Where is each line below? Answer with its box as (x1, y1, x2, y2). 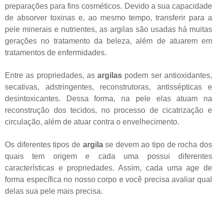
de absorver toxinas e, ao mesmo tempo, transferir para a (5, 13, 212, 22)
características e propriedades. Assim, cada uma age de (5, 163, 212, 172)
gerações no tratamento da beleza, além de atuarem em (5, 36, 212, 45)
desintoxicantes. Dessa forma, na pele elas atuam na (5, 94, 212, 103)
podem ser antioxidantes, (122, 71, 213, 79)
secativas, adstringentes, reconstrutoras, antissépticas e (5, 82, 212, 91)
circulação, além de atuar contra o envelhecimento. (5, 117, 179, 126)
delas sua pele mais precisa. (5, 186, 103, 195)
